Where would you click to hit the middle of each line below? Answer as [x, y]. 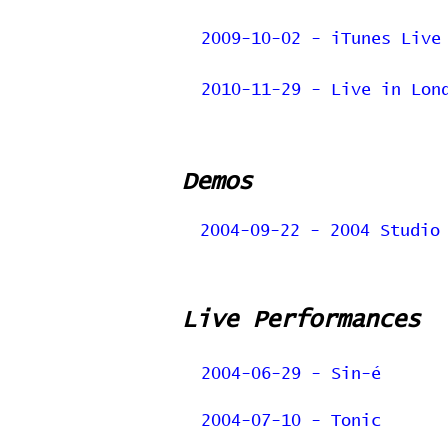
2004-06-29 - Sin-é [291, 374]
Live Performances [301, 320]
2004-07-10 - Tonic [291, 421]
